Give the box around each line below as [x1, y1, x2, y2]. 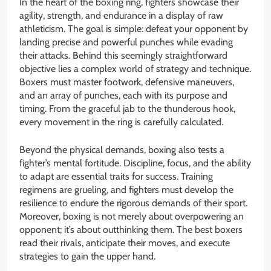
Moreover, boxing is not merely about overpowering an [19, 211, 244, 223]
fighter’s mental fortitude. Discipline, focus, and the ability [19, 157, 251, 169]
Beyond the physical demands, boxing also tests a [19, 144, 224, 156]
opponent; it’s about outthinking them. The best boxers [19, 224, 243, 236]
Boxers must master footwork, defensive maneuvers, [19, 76, 234, 88]
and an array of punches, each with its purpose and [19, 90, 227, 102]
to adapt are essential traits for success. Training [19, 171, 213, 183]
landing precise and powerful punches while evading [19, 36, 233, 48]
